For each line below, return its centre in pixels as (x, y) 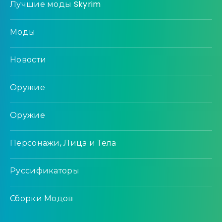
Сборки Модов (42, 199)
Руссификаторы (45, 171)
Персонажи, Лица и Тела (63, 143)
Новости (28, 60)
